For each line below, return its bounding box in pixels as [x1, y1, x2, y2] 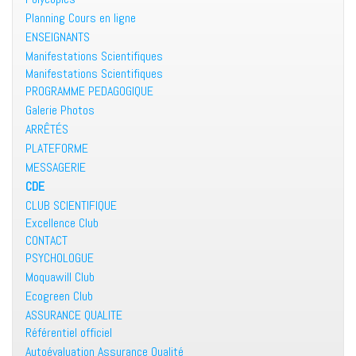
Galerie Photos [25, 102, 95, 119]
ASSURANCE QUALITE [25, 307, 122, 324]
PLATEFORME [25, 140, 88, 157]
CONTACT [25, 232, 68, 250]
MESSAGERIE [25, 159, 86, 176]
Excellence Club [25, 215, 99, 232]
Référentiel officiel [25, 324, 112, 342]
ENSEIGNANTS [25, 29, 90, 46]
